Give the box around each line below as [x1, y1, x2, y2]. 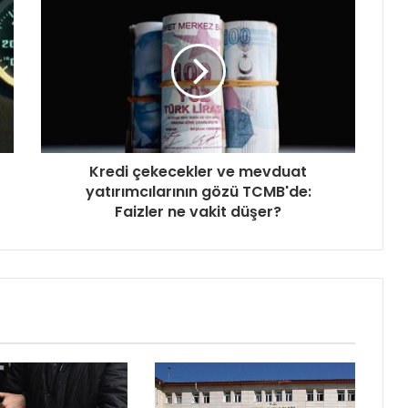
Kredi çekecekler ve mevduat [89, 161, 307, 183]
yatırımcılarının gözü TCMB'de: [85, 181, 311, 203]
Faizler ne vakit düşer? [115, 201, 281, 223]
